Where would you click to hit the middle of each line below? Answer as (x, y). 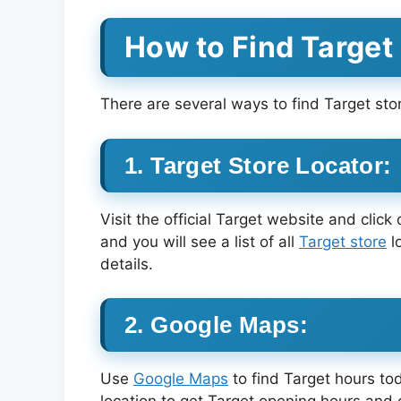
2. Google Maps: (216, 325)
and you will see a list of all (200, 241)
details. (127, 264)
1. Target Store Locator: (258, 165)
